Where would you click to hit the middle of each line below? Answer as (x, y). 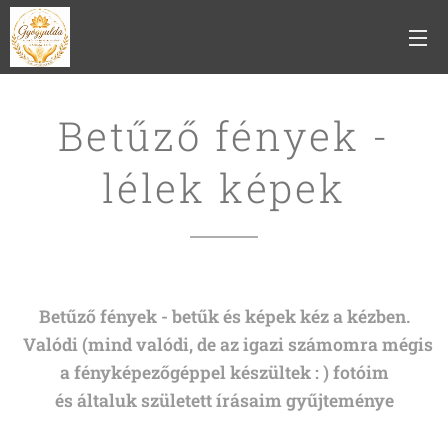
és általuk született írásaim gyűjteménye (224, 400)
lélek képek (224, 187)
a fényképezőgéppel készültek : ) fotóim (224, 372)
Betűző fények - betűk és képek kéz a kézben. (224, 316)
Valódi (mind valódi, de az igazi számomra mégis (224, 344)
